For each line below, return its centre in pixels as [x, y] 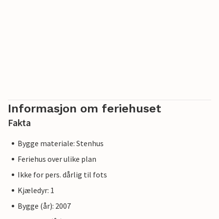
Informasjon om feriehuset [85, 109]
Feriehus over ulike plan [57, 159]
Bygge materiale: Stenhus [61, 143]
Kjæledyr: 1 [36, 190]
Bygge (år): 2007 [44, 206]
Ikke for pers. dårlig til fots [62, 175]
